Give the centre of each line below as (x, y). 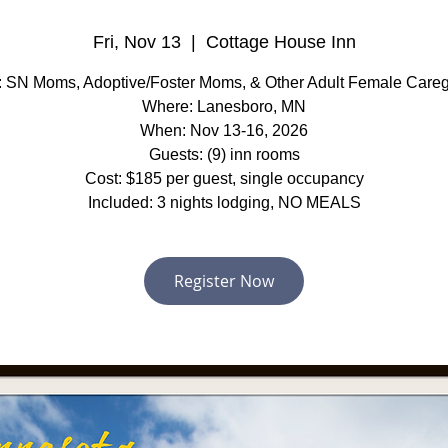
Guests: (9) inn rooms (224, 154)
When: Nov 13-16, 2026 (224, 130)
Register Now (224, 281)
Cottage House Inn (280, 42)
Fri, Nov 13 (136, 42)
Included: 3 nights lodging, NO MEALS (224, 202)
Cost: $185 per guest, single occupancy (224, 178)
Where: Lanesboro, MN (224, 106)
